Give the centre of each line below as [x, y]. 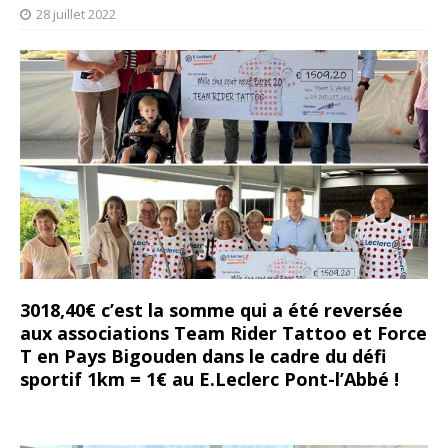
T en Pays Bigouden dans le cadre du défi [203, 356]
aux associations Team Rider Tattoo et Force [223, 333]
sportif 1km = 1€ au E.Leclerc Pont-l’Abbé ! [209, 379]
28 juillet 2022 [76, 14]
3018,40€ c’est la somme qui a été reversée [211, 310]
